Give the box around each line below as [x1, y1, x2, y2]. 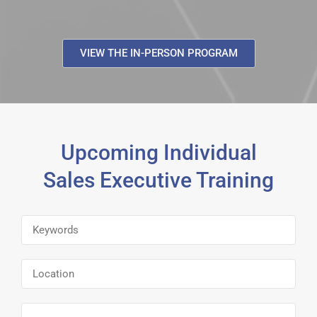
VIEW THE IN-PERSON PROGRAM [79, 47, 238, 59]
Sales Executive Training [43, 168, 274, 192]
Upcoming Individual [60, 140, 257, 165]
